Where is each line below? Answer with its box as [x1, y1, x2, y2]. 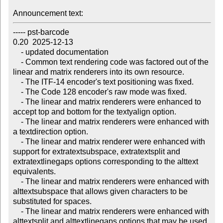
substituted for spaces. [12, 197, 92, 206]
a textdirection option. [12, 127, 88, 136]
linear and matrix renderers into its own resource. [12, 68, 184, 77]
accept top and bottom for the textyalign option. [12, 108, 176, 116]
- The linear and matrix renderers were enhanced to [12, 98, 21, 107]
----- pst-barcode [12, 28, 69, 37]
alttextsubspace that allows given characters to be [12, 187, 188, 196]
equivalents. [12, 167, 56, 176]
